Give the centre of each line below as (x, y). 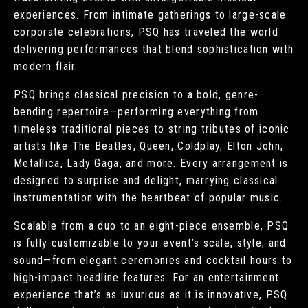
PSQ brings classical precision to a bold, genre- (136, 95)
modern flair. (46, 67)
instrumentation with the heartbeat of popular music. (148, 198)
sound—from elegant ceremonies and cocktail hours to (153, 261)
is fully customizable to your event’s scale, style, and (150, 243)
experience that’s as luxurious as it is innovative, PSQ (151, 295)
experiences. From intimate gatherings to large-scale (150, 15)
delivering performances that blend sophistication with (154, 49)
